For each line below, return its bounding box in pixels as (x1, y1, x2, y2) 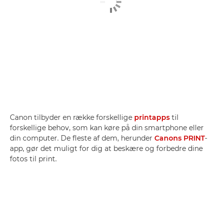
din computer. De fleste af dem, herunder (10, 134, 154, 143)
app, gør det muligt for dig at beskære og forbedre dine (10, 144, 203, 153)
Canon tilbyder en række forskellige (10, 113, 134, 122)
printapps (134, 113, 170, 122)
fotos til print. (10, 154, 57, 163)
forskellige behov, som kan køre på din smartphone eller (10, 123, 204, 132)
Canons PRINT (154, 134, 205, 143)
